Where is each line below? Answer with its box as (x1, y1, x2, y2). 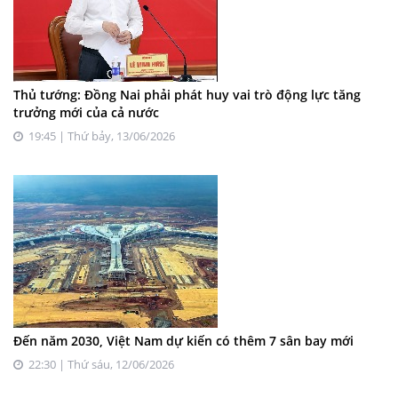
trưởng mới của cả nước (13, 104, 159, 122)
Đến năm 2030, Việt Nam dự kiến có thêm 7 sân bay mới (13, 332, 354, 350)
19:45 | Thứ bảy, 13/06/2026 (23, 128, 175, 145)
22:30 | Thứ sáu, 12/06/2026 (23, 356, 174, 373)
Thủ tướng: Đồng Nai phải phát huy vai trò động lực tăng (13, 86, 361, 104)
